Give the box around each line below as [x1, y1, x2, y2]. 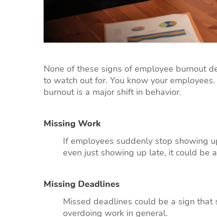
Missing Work [44, 117, 101, 129]
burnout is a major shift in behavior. [44, 86, 181, 98]
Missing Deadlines [44, 178, 120, 190]
